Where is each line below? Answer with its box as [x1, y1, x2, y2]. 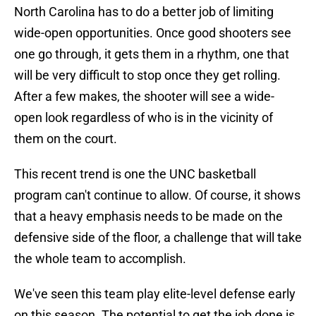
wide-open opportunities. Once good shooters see [14, 25, 291, 41]
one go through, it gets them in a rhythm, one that [14, 47, 289, 62]
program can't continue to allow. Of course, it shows [14, 188, 300, 203]
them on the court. [14, 131, 117, 147]
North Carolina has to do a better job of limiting [14, 4, 274, 20]
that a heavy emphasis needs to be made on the [14, 209, 283, 224]
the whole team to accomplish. [14, 251, 186, 267]
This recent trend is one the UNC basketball [14, 166, 256, 182]
